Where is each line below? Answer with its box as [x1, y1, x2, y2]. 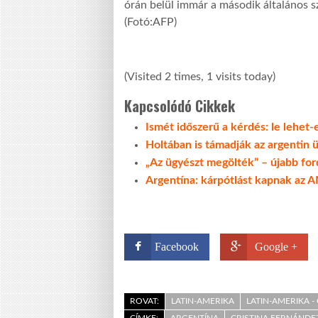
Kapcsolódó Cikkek [124, 95, 235, 117]
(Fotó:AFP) [124, 16, 177, 28]
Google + [255, 241, 297, 253]
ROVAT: [130, 297, 159, 306]
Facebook [155, 241, 199, 253]
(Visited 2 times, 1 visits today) [124, 71, 275, 83]
